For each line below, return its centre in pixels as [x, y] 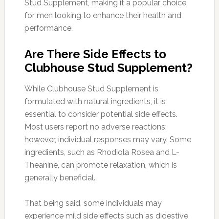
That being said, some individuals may [93, 203]
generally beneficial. [60, 177]
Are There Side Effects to [95, 54]
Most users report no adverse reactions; [95, 127]
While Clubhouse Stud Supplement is [91, 88]
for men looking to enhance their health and [103, 15]
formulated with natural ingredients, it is [95, 101]
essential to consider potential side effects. [101, 114]
